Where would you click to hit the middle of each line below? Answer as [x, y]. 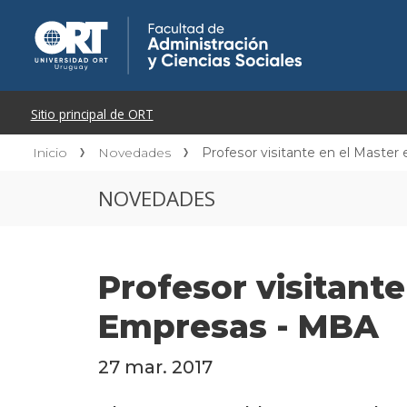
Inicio [50, 153]
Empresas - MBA [238, 327]
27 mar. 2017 [155, 367]
